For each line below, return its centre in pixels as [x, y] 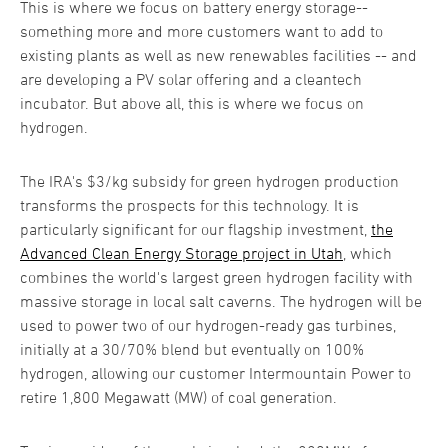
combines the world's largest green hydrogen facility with [216, 277]
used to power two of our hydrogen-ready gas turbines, [208, 325]
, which [367, 253]
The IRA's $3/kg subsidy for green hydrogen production [209, 181]
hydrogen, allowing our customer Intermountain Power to [215, 373]
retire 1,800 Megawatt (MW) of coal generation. [178, 397]
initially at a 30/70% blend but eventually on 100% [192, 349]
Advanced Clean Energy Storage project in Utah [181, 253]
